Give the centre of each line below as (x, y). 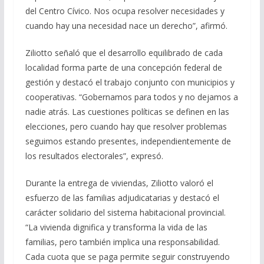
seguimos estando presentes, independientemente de (128, 141)
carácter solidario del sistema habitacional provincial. (125, 212)
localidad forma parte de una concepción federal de (123, 67)
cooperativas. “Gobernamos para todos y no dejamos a (131, 97)
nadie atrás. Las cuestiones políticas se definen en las (127, 111)
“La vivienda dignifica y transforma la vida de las (116, 227)
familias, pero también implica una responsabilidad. (122, 242)
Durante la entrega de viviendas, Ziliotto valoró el (119, 183)
